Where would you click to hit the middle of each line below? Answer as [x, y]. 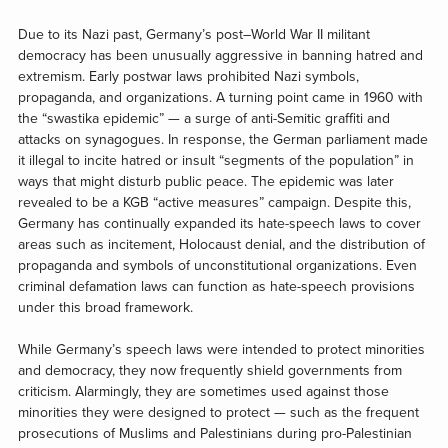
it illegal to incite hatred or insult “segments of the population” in [215, 161]
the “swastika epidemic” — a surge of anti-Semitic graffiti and [203, 119]
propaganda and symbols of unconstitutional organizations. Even [217, 266]
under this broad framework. [105, 308]
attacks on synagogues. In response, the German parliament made [222, 140]
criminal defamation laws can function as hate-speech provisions [216, 287]
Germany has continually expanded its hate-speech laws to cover [219, 224]
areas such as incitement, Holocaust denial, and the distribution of [221, 245]
